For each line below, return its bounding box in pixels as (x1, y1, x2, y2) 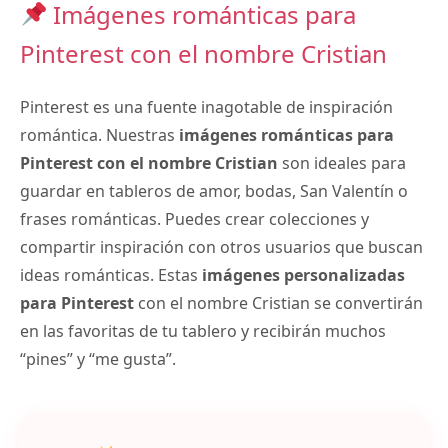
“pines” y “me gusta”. (20, 347, 176, 370)
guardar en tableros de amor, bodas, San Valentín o (20, 179, 408, 202)
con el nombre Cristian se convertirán (134, 291, 423, 314)
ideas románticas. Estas (20, 263, 202, 286)
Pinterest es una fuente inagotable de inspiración (20, 95, 393, 118)
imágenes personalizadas (202, 263, 405, 286)
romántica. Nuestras (20, 123, 179, 146)
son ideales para (278, 151, 406, 174)
